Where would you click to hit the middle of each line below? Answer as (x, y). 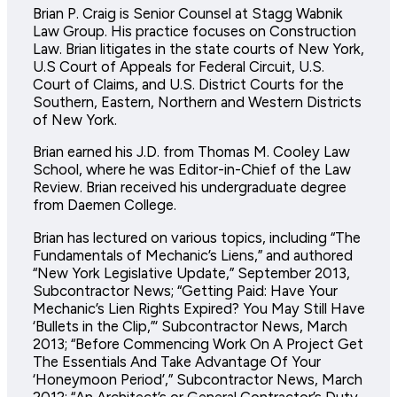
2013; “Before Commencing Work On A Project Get (198, 343)
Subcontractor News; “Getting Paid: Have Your (185, 290)
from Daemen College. (104, 205)
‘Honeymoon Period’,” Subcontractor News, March (197, 379)
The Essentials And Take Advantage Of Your (176, 361)
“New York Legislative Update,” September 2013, (191, 272)
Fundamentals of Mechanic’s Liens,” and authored (192, 255)
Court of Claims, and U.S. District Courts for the (188, 84)
